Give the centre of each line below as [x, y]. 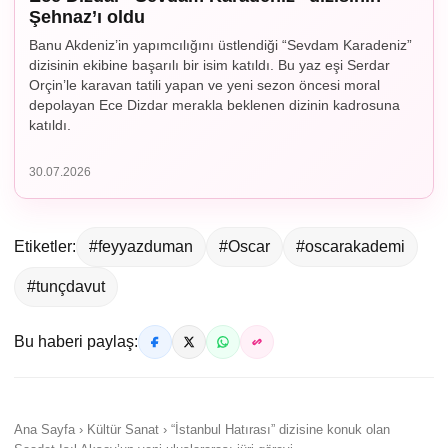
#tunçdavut [66, 286]
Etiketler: [45, 246]
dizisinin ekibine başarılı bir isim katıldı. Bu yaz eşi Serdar [209, 64]
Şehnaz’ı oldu [87, 16]
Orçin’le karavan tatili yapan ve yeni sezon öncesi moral [204, 84]
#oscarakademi [350, 246]
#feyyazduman [141, 246]
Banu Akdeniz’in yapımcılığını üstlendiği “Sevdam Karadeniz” [220, 44]
